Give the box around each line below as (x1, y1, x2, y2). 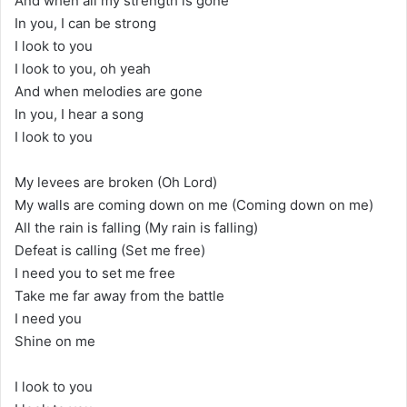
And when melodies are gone (15, 82, 203, 100)
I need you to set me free (15, 263, 175, 282)
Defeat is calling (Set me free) (15, 241, 205, 259)
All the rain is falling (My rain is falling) (15, 218, 258, 236)
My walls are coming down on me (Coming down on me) (15, 195, 373, 213)
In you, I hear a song (15, 104, 144, 123)
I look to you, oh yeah (15, 59, 151, 77)
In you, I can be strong (15, 14, 156, 32)
